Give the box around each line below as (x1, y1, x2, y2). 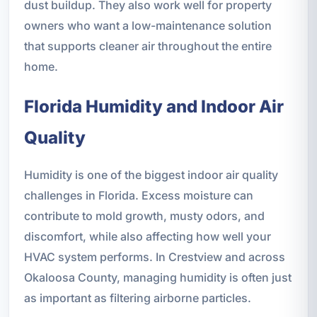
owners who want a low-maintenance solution (23, 18, 272, 33)
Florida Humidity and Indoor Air (23, 96, 284, 117)
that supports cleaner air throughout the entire (23, 39, 272, 54)
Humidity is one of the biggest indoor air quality (23, 168, 278, 183)
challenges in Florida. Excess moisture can (23, 188, 253, 203)
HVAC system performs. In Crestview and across (23, 250, 285, 265)
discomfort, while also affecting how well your (23, 229, 271, 244)
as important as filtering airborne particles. (23, 291, 251, 306)
